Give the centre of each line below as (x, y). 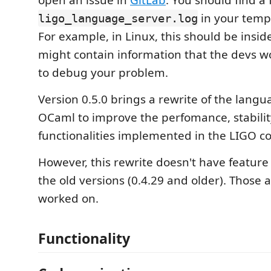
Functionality (84, 238)
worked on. (68, 198)
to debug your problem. (103, 73)
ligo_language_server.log (118, 18)
